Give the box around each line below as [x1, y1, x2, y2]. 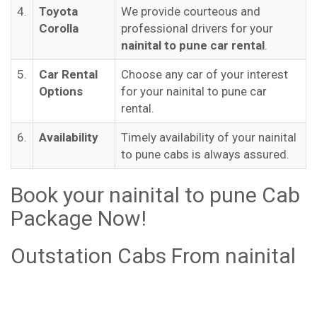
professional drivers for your [121, 21, 273, 35]
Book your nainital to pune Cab [11, 183, 300, 207]
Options [39, 84, 83, 98]
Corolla [39, 21, 79, 35]
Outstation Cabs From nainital [11, 243, 296, 268]
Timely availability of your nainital [121, 130, 296, 144]
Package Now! [11, 206, 146, 231]
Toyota [39, 4, 78, 18]
